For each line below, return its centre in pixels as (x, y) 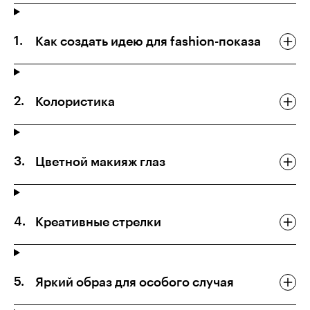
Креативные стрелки (98, 222)
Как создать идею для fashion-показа (148, 42)
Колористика (75, 102)
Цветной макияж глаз (100, 162)
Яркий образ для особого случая (135, 283)
